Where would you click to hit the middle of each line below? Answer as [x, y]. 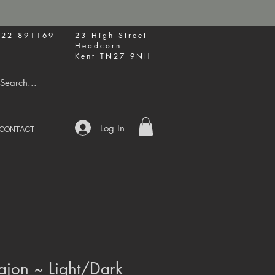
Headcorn [100, 46]
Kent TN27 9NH [115, 56]
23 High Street [111, 35]
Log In [113, 128]
